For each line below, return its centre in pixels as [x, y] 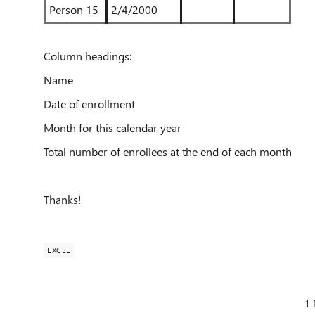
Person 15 [74, 9]
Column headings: [88, 56]
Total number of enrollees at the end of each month [168, 152]
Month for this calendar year [112, 128]
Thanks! [63, 199]
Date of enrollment [89, 104]
